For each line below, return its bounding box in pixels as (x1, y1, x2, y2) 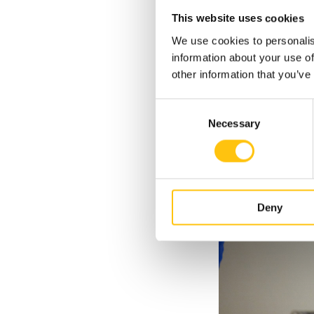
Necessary (208, 117, 260, 130)
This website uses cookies (171, 12, 304, 25)
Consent (155, 100, 194, 113)
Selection (155, 117, 198, 130)
